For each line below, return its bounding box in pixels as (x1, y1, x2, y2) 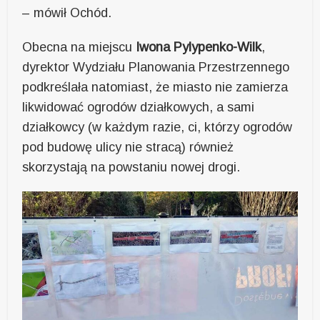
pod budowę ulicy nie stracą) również (22, 139, 234, 154)
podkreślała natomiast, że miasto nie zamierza (22, 79, 289, 94)
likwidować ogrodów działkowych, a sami (22, 99, 255, 114)
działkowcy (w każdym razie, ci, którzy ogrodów (22, 119, 293, 134)
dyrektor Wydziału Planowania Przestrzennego (22, 59, 290, 74)
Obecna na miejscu (22, 39, 136, 54)
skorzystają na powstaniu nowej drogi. (22, 159, 241, 174)
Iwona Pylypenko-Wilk (136, 39, 262, 54)
